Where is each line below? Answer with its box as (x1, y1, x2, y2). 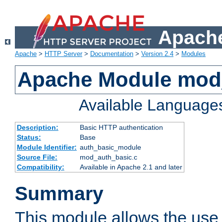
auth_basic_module (79, 143, 141, 152)
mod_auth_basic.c (79, 153, 137, 162)
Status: (16, 133, 41, 142)
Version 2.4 (141, 50, 173, 58)
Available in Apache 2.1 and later (79, 163, 182, 171)
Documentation (90, 50, 133, 58)
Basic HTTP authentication (79, 123, 163, 132)
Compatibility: (16, 163, 64, 171)
